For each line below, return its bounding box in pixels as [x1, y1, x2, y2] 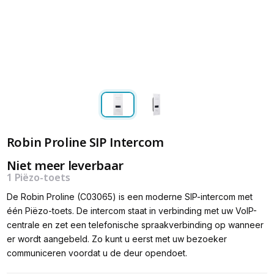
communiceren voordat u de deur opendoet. [6, 248, 187, 259]
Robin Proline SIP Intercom [6, 134, 164, 151]
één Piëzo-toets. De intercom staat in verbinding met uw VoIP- [6, 206, 257, 217]
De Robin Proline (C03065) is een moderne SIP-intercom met [6, 191, 253, 202]
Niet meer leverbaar [6, 157, 124, 174]
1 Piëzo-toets [6, 171, 70, 185]
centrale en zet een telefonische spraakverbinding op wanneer [6, 220, 264, 231]
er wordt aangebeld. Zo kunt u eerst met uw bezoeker [6, 234, 227, 245]
